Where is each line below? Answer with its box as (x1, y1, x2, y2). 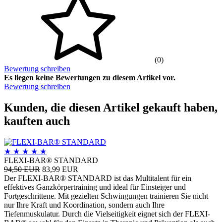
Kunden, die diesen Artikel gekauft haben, (4, 101, 218, 114)
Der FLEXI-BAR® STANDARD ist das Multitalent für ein (4, 173, 191, 182)
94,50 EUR (4, 165, 40, 173)
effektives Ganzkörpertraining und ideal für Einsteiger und (4, 182, 186, 191)
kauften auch (4, 114, 70, 127)
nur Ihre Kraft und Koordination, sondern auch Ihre (4, 200, 165, 209)
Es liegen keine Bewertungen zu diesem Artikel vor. (4, 73, 175, 82)
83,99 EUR (42, 165, 78, 173)
